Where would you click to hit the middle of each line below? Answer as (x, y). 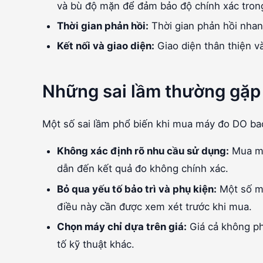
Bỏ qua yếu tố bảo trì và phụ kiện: (137, 189)
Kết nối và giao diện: (106, 46)
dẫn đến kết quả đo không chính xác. (143, 169)
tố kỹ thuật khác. (96, 244)
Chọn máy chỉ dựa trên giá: (122, 226)
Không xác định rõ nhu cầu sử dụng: (143, 151)
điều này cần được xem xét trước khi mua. (155, 206)
